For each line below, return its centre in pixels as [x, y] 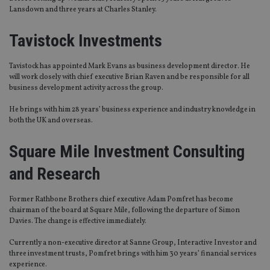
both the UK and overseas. [51, 121]
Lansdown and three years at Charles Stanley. [84, 10]
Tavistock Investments [86, 41]
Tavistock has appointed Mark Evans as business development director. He [130, 67]
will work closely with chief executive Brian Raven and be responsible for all [129, 77]
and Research [55, 174]
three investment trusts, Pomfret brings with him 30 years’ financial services [133, 254]
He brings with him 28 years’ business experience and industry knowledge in [132, 110]
